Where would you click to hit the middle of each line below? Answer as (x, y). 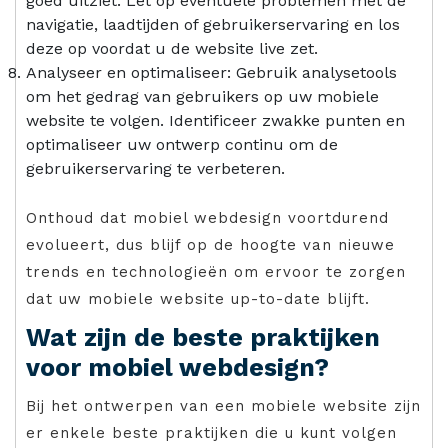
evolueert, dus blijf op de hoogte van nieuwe (210, 244)
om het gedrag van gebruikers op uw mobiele (202, 96)
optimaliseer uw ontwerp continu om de (182, 144)
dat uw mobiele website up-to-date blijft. (198, 298)
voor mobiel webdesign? (177, 367)
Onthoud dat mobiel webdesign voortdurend (207, 217)
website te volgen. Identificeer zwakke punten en (215, 120)
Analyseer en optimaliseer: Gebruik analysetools (211, 72)
